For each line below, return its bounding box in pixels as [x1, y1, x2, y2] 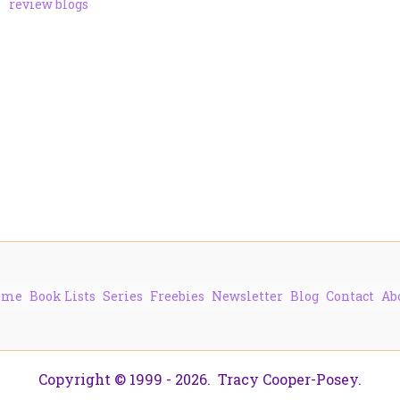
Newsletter [212, 287, 283, 305]
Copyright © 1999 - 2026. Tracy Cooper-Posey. [38, 370, 362, 389]
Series [103, 287, 143, 305]
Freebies [150, 287, 204, 305]
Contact [326, 287, 374, 305]
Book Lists [29, 287, 96, 305]
